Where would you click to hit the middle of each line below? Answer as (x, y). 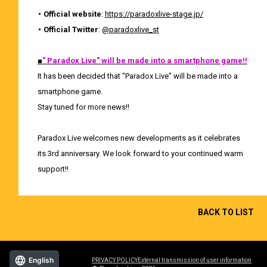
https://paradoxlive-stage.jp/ (154, 14)
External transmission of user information (195, 260)
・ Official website (69, 14)
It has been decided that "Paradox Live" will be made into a (137, 76)
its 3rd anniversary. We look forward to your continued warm (140, 154)
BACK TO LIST (226, 212)
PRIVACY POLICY (115, 260)
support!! (53, 169)
